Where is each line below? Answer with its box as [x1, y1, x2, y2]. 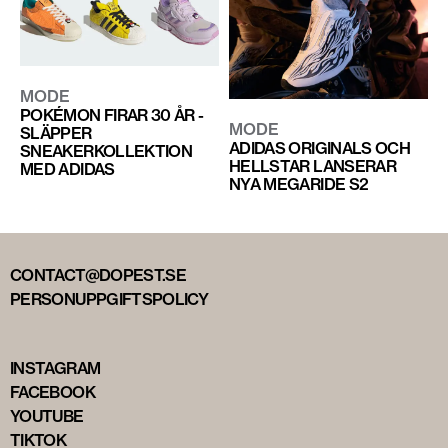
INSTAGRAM [10, 357, 101, 378]
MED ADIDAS [20, 158, 115, 179]
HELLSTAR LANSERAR [228, 155, 397, 176]
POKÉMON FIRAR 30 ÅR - [20, 104, 204, 125]
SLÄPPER [20, 122, 92, 143]
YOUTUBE [10, 405, 84, 426]
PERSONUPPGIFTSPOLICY [10, 288, 209, 309]
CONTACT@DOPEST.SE [10, 264, 187, 285]
